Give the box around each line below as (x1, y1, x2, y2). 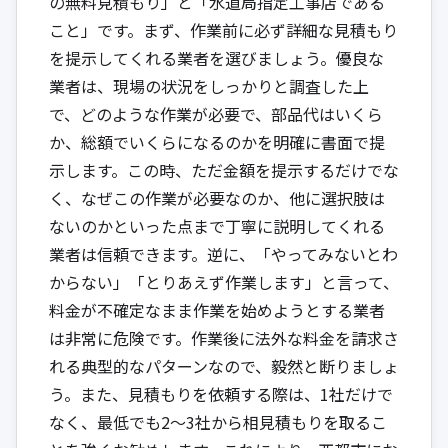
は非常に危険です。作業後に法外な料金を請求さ (49, 325, 399, 350)
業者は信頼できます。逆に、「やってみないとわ (49, 241, 398, 266)
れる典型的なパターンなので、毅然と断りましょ (49, 353, 399, 378)
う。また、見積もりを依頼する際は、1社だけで (49, 381, 393, 406)
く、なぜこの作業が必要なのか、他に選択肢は (49, 185, 385, 210)
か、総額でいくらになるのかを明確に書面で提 (49, 129, 385, 154)
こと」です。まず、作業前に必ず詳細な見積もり (49, 17, 398, 42)
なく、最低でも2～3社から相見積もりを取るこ (49, 409, 387, 434)
